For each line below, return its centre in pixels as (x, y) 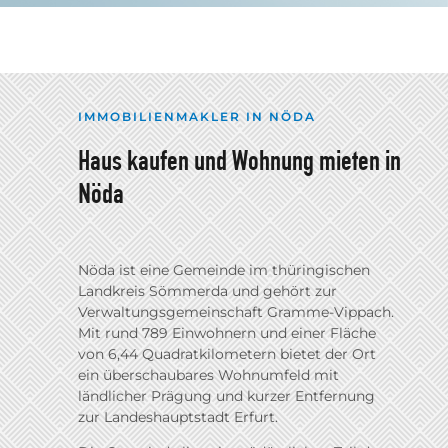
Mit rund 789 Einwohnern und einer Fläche (227, 332)
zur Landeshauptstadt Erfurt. (178, 416)
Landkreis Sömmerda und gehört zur (207, 290)
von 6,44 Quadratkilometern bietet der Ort (227, 353)
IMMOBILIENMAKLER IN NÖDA (197, 116)
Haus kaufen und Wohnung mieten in (239, 159)
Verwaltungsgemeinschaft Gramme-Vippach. (236, 311)
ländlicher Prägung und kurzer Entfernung (226, 395)
